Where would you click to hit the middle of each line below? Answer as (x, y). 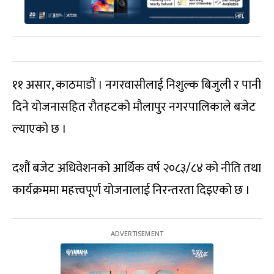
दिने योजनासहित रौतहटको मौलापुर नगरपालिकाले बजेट (134, 107)
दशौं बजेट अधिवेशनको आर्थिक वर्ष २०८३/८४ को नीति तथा (137, 168)
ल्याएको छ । (39, 129)
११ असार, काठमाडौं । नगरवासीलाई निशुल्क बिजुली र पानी (137, 85)
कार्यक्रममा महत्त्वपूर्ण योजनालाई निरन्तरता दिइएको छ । (131, 190)
